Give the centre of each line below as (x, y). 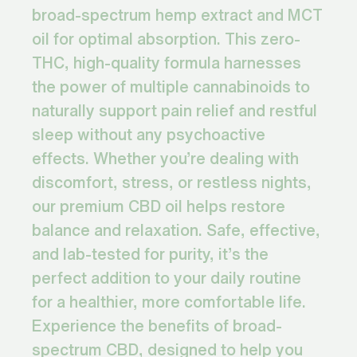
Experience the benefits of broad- (157, 326)
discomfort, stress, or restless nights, (172, 182)
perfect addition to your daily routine (167, 278)
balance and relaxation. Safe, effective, (176, 230)
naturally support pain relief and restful (175, 111)
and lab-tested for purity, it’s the (150, 254)
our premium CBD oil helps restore (159, 206)
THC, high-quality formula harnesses (167, 63)
